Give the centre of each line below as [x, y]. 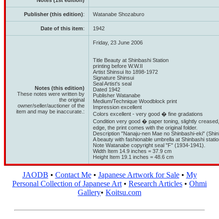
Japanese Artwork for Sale [139, 175]
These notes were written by [51, 94]
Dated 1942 [107, 89]
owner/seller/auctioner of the [51, 106]
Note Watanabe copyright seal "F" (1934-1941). [149, 145]
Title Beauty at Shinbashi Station [131, 60]
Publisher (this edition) [54, 14]
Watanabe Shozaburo [119, 14]
